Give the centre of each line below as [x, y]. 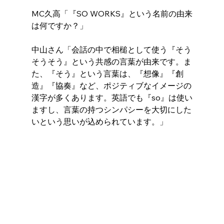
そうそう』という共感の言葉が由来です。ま [111, 62]
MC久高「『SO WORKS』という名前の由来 [112, 14]
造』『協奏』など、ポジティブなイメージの [111, 86]
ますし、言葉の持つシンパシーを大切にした [111, 110]
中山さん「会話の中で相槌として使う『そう [111, 50]
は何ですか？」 [59, 26]
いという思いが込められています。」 [99, 122]
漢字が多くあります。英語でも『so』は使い [112, 98]
